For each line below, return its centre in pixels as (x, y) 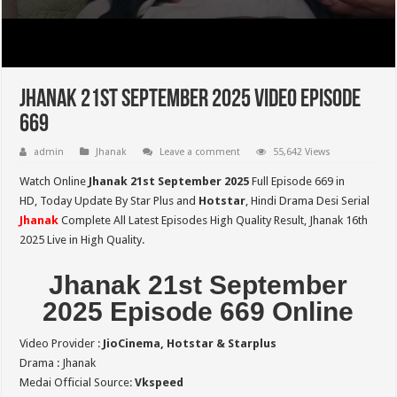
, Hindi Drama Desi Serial (308, 201)
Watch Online (54, 181)
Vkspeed (160, 382)
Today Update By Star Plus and (120, 201)
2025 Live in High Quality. (82, 240)
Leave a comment (200, 152)
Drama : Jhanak (58, 363)
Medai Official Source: (78, 382)
